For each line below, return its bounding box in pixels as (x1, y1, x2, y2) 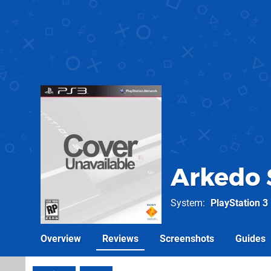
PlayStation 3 (211, 197, 268, 209)
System (171, 197, 203, 209)
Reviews (102, 233, 139, 244)
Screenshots (160, 233, 214, 244)
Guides (235, 233, 266, 244)
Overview (41, 233, 81, 244)
